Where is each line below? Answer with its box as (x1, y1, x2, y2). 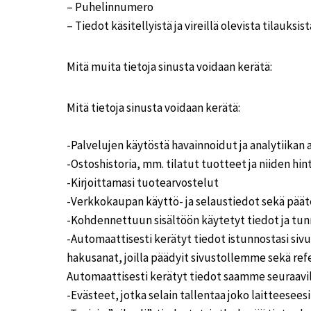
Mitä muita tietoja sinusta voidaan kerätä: (67, 59, 272, 74)
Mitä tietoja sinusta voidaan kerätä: (67, 100, 240, 115)
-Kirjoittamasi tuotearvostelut (67, 175, 219, 190)
